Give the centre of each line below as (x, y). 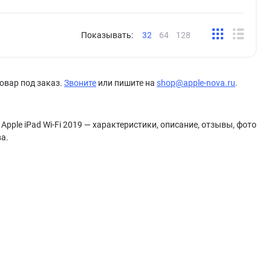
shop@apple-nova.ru (196, 83)
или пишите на (126, 83)
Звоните (80, 83)
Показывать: (108, 35)
